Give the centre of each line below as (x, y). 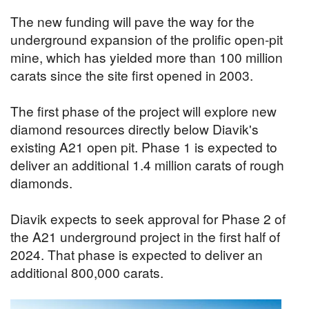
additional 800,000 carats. (87, 272)
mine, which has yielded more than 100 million (147, 57)
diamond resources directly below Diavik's (134, 128)
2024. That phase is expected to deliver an (137, 254)
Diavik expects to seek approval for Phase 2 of (148, 218)
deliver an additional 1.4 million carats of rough (147, 164)
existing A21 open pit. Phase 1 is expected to (144, 146)
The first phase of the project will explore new (143, 110)
